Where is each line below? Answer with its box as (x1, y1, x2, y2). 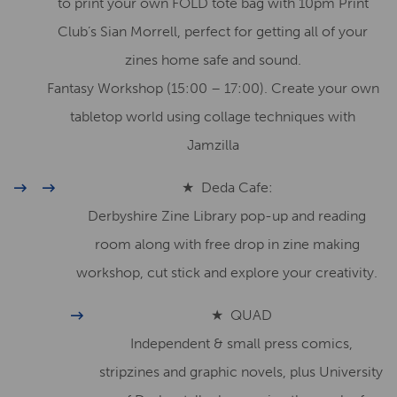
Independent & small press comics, (129, 335, 353, 352)
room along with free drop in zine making (94, 236, 360, 253)
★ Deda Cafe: (181, 179, 273, 196)
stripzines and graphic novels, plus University (99, 363, 383, 380)
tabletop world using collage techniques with (70, 108, 355, 125)
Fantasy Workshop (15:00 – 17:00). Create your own (46, 80, 379, 97)
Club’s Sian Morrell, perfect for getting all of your (58, 23, 368, 40)
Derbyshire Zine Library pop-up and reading (88, 207, 366, 224)
